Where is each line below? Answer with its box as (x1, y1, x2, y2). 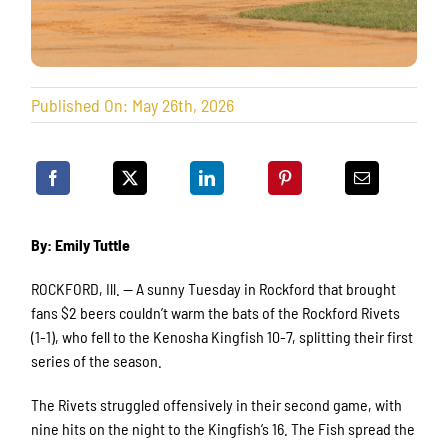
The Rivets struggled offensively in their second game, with (31, 395, 403, 415)
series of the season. (31, 351, 163, 371)
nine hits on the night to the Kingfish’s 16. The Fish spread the (31, 419, 416, 439)
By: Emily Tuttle (31, 235, 131, 255)
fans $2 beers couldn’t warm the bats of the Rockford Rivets (31, 303, 401, 323)
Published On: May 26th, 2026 (31, 94, 235, 117)
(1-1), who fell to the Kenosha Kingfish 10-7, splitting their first (31, 327, 414, 347)
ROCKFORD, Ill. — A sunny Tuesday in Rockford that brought (31, 279, 397, 299)
